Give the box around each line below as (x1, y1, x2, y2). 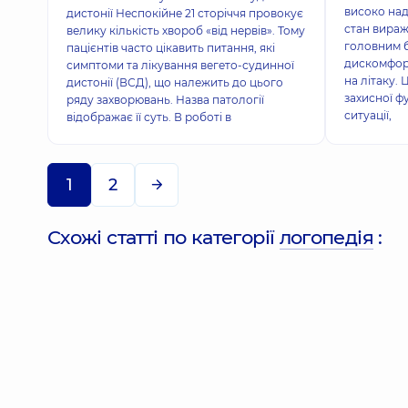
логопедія (279, 226, 373, 249)
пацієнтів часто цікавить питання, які (66, 41, 275, 55)
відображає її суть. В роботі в (66, 110, 231, 124)
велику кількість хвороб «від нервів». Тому (66, 24, 305, 37)
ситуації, (343, 108, 392, 122)
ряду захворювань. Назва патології (66, 93, 264, 107)
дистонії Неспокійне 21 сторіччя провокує (66, 6, 303, 20)
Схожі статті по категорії (47, 226, 280, 249)
